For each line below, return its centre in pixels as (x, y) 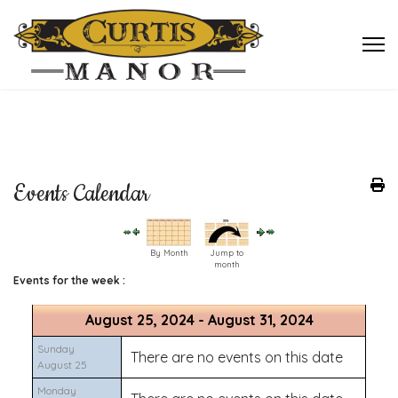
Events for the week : (69, 280)
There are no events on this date (237, 357)
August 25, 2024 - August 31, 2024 (199, 320)
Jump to (227, 253)
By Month (169, 253)
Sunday (56, 349)
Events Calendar (81, 194)
